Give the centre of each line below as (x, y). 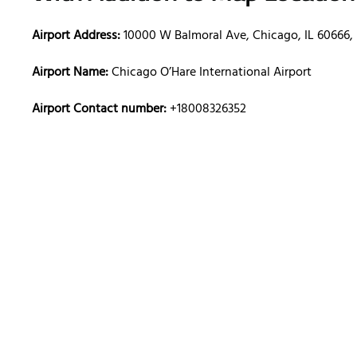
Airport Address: (76, 36)
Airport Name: (72, 73)
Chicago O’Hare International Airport (212, 73)
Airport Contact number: (99, 110)
